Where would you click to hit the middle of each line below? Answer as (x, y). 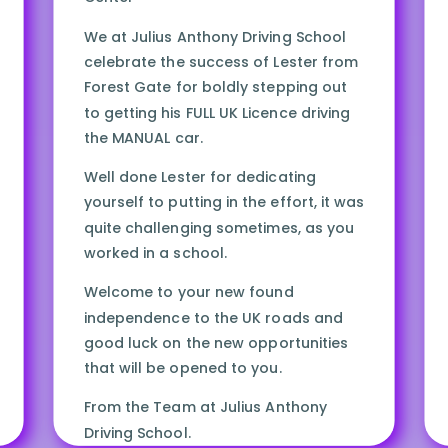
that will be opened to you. (182, 368)
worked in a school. (155, 253)
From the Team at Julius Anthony (205, 408)
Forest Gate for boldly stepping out (215, 87)
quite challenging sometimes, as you (219, 228)
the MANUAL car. (143, 138)
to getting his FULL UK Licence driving (217, 113)
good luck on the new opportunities (216, 343)
